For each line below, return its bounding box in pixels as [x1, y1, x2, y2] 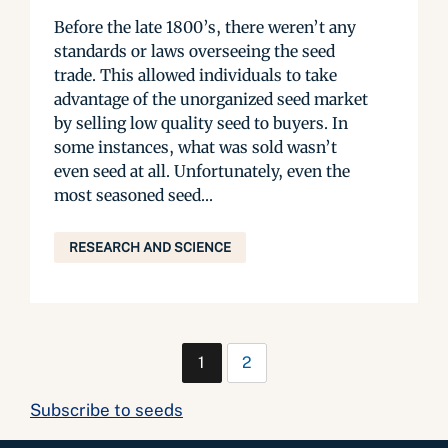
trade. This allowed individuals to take [54, 65, 337, 85]
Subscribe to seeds [30, 400, 183, 420]
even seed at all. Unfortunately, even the [54, 161, 350, 181]
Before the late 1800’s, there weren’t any [54, 17, 356, 37]
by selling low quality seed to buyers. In [54, 113, 348, 133]
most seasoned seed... [54, 185, 213, 205]
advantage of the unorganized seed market [54, 89, 368, 109]
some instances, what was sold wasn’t [54, 137, 337, 157]
